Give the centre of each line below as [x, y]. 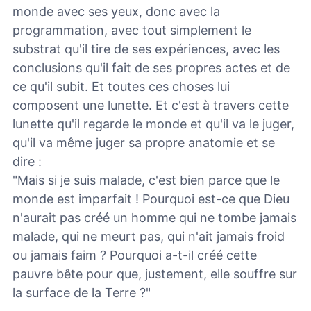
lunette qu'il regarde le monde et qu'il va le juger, [153, 124]
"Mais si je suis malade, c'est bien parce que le [146, 180]
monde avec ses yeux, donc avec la [116, 12]
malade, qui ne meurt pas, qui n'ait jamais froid [149, 237]
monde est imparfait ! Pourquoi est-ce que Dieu [151, 199]
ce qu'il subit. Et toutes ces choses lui [121, 87]
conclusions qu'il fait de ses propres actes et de [151, 68]
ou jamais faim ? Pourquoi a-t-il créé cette [135, 255]
